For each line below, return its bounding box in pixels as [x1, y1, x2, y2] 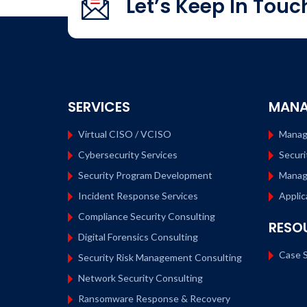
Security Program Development [78, 169, 212, 181]
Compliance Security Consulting [78, 210, 215, 222]
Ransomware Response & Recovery [78, 293, 230, 304]
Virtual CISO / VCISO [78, 128, 171, 140]
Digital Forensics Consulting [78, 231, 198, 243]
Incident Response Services [78, 190, 198, 201]
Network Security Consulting [78, 272, 203, 284]
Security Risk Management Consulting [78, 251, 242, 263]
